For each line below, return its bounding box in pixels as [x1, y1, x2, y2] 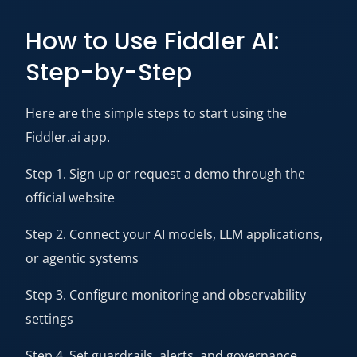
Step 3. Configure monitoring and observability [25, 286, 306, 304]
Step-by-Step [25, 56, 192, 89]
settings [25, 310, 73, 328]
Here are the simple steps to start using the [25, 104, 287, 122]
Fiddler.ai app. [25, 128, 110, 146]
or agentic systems [25, 249, 139, 267]
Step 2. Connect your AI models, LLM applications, [25, 226, 323, 243]
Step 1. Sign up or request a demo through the [25, 165, 305, 182]
